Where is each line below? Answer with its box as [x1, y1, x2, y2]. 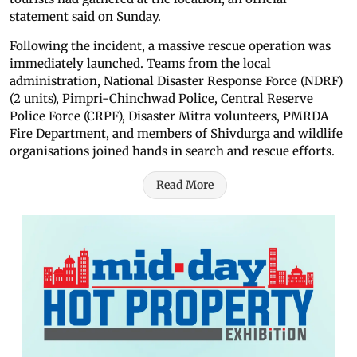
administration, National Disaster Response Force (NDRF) [10, 73, 343, 89]
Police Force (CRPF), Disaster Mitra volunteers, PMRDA [10, 108, 329, 124]
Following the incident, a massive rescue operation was [10, 38, 331, 54]
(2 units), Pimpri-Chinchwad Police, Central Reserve [10, 91, 313, 107]
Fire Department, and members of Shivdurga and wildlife [10, 126, 343, 142]
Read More [156, 178, 214, 193]
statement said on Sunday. [10, 9, 161, 25]
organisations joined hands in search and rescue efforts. [10, 143, 335, 159]
